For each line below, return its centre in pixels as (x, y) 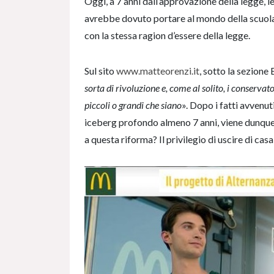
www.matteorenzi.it (158, 70)
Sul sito (100, 70)
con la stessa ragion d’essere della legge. (168, 35)
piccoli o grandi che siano (133, 105)
